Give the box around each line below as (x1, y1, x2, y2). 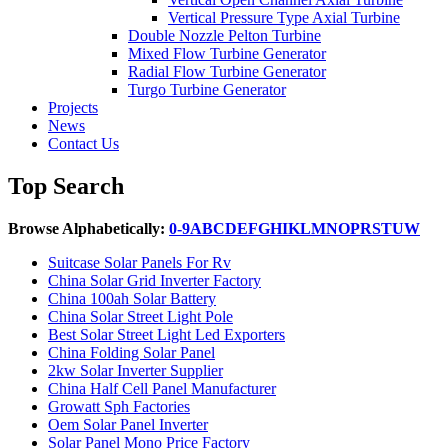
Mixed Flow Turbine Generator (128, 45, 326, 62)
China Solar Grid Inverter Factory (48, 271, 261, 289)
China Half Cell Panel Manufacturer (48, 379, 276, 397)
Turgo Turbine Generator (128, 81, 286, 98)
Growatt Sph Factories (48, 397, 190, 415)
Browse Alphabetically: (8, 219, 165, 237)
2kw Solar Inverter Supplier (48, 361, 223, 379)
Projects (48, 99, 98, 116)
